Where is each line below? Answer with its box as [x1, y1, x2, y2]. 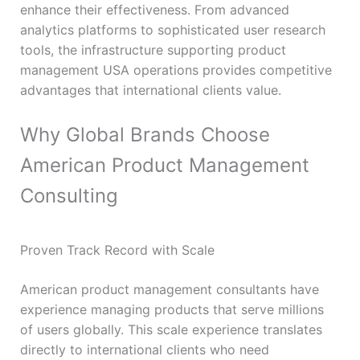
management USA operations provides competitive [19, 61, 332, 78]
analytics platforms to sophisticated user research [19, 21, 325, 38]
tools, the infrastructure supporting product [19, 41, 286, 58]
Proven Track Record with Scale [19, 241, 215, 258]
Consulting [19, 183, 118, 207]
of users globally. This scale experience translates [19, 321, 322, 337]
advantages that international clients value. [19, 81, 281, 98]
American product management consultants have [19, 280, 319, 297]
